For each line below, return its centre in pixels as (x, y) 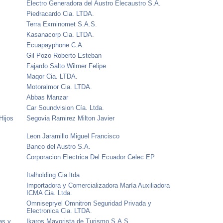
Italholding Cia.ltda (53, 175)
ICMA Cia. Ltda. (50, 193)
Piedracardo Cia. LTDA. (60, 13)
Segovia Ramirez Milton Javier (71, 118)
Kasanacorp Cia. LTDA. (60, 34)
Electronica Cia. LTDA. (59, 211)
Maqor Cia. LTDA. (52, 76)
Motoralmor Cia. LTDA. (59, 87)
